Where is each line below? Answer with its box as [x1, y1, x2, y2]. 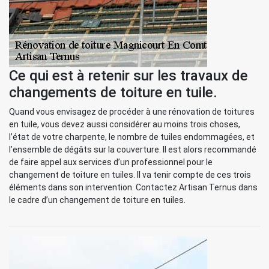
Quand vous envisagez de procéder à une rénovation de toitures [9, 107, 255, 116]
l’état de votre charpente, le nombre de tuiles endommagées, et [9, 132, 255, 142]
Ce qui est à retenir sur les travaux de [9, 67, 248, 84]
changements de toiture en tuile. [9, 84, 217, 101]
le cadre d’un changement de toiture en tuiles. [9, 195, 186, 205]
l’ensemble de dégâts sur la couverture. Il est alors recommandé [9, 145, 256, 154]
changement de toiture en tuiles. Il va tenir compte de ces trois [9, 170, 251, 180]
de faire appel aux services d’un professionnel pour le [9, 157, 213, 167]
